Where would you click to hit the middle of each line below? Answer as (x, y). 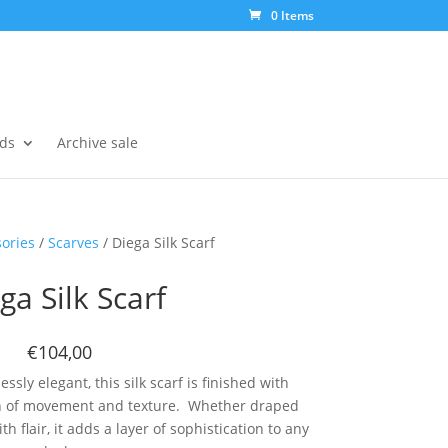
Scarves (73, 242)
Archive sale (97, 142)
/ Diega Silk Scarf (156, 242)
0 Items (292, 15)
